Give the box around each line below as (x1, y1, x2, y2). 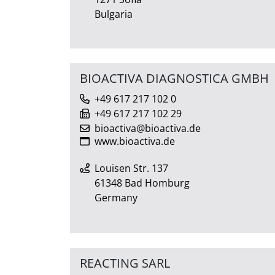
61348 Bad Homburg (95, 176, 190, 190)
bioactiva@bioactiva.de (95, 121, 201, 135)
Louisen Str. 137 (95, 161, 168, 175)
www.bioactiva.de (95, 134, 175, 148)
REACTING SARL (80, 254, 170, 271)
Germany (95, 190, 137, 204)
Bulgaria (95, 7, 133, 21)
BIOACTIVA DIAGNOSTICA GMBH (80, 69, 269, 87)
